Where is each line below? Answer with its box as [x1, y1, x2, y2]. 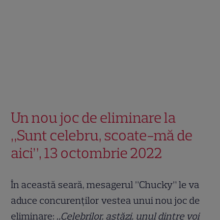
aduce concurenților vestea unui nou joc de [11, 194, 200, 206]
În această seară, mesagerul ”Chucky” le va [11, 178, 200, 191]
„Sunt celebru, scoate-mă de [11, 126, 193, 144]
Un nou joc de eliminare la [11, 108, 176, 127]
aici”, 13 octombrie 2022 [11, 143, 163, 162]
